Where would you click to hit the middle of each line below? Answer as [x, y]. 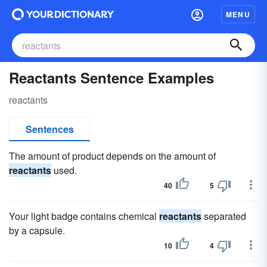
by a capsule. [37, 230]
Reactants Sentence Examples [111, 77]
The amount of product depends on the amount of [112, 156]
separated [224, 216]
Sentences [49, 129]
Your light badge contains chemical [84, 216]
